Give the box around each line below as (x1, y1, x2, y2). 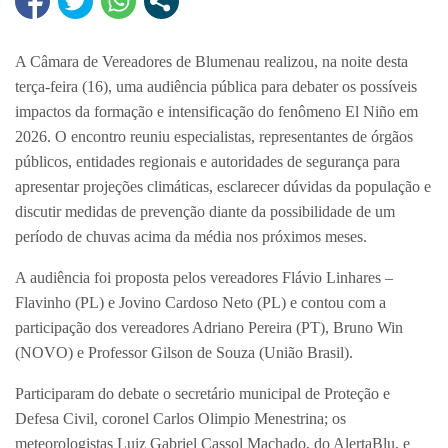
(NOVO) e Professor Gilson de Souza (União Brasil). (15, 344, 353, 362)
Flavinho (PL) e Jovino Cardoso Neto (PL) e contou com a (15, 294, 386, 312)
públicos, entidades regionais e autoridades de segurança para (15, 153, 400, 171)
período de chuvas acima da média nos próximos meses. (15, 228, 367, 246)
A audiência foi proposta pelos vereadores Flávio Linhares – (15, 269, 393, 287)
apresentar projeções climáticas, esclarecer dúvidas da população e (15, 178, 431, 196)
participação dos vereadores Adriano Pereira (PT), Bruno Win (15, 319, 403, 337)
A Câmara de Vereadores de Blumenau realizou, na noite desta (15, 53, 408, 71)
